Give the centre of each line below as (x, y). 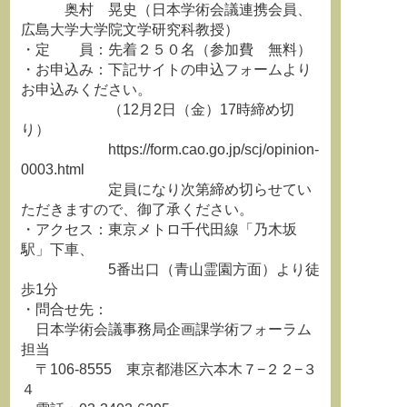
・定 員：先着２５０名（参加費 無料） (166, 50)
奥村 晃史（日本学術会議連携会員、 (166, 10)
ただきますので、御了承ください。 (137, 209)
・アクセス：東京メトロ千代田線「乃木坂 (159, 229)
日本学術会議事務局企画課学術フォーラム (166, 329)
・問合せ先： (65, 309)
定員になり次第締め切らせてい (166, 189)
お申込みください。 (86, 89)
